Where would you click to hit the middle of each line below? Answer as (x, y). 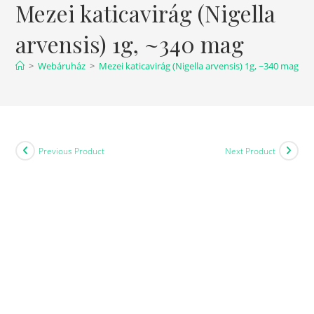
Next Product (250, 151)
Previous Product (72, 151)
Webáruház (62, 66)
